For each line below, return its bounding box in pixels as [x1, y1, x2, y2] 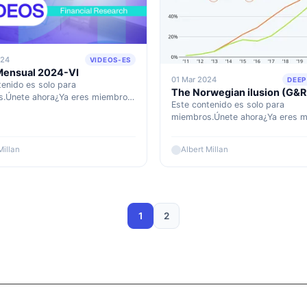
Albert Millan [181, 145, 228, 155]
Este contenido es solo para [171, 99, 284, 110]
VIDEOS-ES [89, 56, 131, 64]
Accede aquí [171, 124, 221, 135]
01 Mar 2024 [171, 75, 217, 85]
